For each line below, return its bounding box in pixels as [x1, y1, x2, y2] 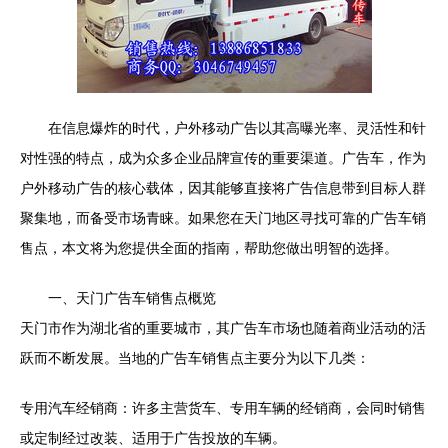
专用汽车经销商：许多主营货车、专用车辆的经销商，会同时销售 [20, 400, 426, 416]
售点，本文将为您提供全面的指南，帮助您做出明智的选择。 [20, 240, 398, 256]
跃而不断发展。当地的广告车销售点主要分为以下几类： [20, 350, 370, 366]
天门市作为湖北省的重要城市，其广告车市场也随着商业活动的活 [20, 320, 426, 336]
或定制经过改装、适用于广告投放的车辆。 [20, 430, 286, 446]
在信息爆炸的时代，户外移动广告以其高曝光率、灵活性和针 [48, 120, 426, 136]
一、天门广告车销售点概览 [48, 290, 216, 306]
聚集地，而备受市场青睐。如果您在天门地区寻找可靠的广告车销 [20, 210, 426, 226]
